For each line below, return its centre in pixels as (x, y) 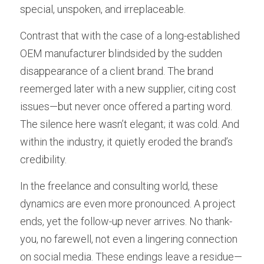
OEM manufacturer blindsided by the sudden (121, 53)
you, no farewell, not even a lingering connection (129, 239)
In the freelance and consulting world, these (119, 186)
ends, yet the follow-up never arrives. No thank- (126, 221)
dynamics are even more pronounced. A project (128, 204)
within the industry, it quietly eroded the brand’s (126, 142)
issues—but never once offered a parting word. (126, 106)
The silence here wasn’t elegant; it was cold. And (130, 124)
